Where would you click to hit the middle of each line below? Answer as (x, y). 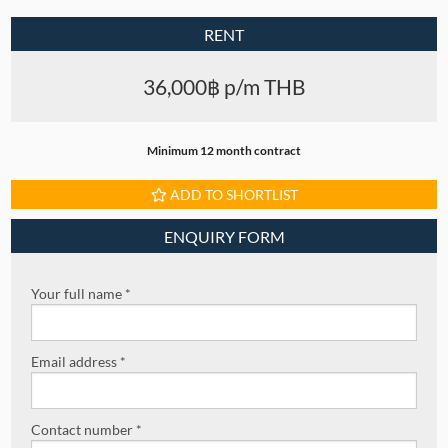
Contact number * (87, 430)
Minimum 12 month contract (224, 151)
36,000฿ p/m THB (224, 87)
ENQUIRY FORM (224, 237)
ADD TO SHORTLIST (232, 195)
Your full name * (81, 294)
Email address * (79, 362)
